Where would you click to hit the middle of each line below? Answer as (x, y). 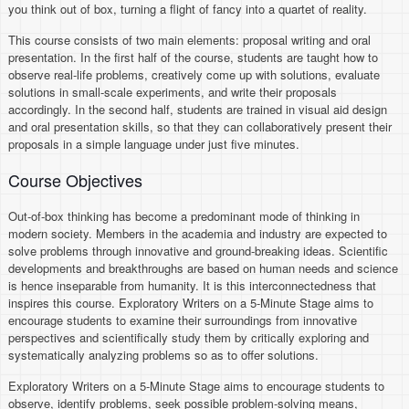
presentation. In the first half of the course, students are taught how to (194, 57)
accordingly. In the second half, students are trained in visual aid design (198, 109)
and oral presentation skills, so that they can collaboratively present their (200, 126)
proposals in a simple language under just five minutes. (154, 144)
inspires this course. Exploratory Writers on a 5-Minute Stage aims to (191, 303)
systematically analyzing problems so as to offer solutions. (164, 355)
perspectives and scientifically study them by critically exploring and (189, 337)
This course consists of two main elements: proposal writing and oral (190, 40)
